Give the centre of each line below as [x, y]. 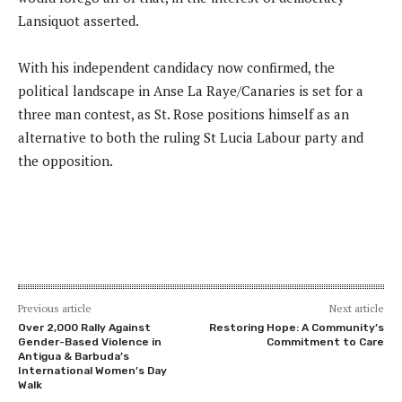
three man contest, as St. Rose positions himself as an [184, 114]
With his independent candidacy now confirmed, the [176, 67]
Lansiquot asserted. [80, 20]
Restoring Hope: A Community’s [296, 327]
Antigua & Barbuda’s [74, 356]
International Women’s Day [92, 370]
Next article [356, 308]
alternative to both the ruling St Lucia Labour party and [191, 137]
